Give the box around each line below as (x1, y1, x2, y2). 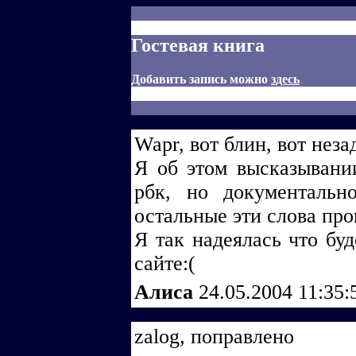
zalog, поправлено (134, 325, 294, 348)
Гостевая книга (131, 35, 265, 56)
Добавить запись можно (131, 72, 271, 86)
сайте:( (134, 252, 195, 275)
